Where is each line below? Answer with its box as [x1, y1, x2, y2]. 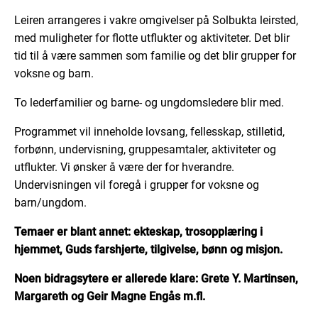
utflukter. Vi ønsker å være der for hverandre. [14, 160, 234, 174]
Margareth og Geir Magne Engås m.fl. [14, 289, 205, 303]
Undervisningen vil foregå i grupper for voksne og [14, 177, 259, 192]
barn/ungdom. [14, 195, 87, 209]
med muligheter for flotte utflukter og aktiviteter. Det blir [14, 31, 290, 45]
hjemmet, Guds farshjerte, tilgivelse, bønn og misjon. [14, 242, 283, 256]
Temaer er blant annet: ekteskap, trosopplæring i [14, 224, 263, 238]
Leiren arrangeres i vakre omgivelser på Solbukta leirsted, [14, 13, 298, 27]
